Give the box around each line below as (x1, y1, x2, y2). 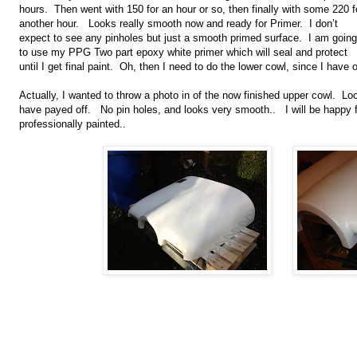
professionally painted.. (19, 118, 126, 131)
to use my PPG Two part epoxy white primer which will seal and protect (19, 46, 347, 59)
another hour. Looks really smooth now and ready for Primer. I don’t (19, 18, 338, 30)
